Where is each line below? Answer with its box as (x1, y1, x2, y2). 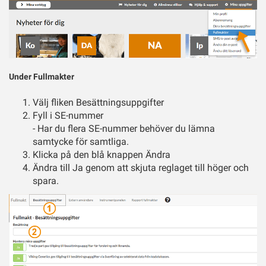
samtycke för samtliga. (33, 136, 129, 148)
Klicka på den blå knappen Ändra (33, 149, 170, 161)
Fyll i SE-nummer (33, 110, 106, 122)
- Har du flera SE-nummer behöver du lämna (33, 123, 215, 135)
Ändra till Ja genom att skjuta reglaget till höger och (33, 162, 249, 174)
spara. (33, 175, 61, 187)
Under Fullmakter (9, 72, 74, 83)
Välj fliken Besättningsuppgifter (33, 97, 164, 109)
